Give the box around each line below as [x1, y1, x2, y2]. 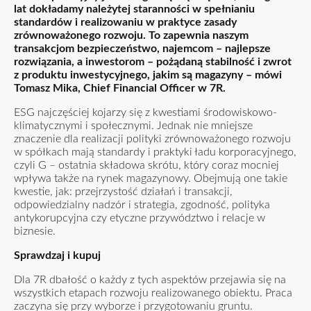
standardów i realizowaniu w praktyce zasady [14, 17, 237, 28]
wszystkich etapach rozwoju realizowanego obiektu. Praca [14, 287, 292, 299]
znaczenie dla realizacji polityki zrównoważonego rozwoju [14, 133, 291, 144]
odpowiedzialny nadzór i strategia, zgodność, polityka [14, 199, 270, 210]
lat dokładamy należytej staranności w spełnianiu [14, 3, 255, 15]
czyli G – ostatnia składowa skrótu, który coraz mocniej [14, 160, 279, 171]
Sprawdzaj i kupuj [14, 250, 101, 261]
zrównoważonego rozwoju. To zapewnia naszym [14, 30, 249, 41]
